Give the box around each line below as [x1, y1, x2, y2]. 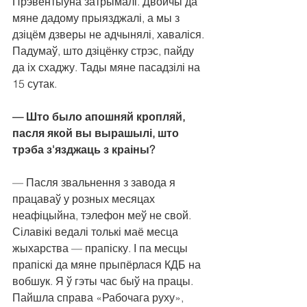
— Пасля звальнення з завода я [12, 175, 178, 190]
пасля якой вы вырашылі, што [12, 126, 182, 140]
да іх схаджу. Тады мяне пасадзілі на [12, 60, 203, 75]
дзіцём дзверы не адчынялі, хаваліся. [12, 27, 207, 42]
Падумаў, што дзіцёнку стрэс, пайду [12, 44, 197, 58]
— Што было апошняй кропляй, [12, 110, 188, 124]
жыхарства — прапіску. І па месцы [12, 241, 191, 256]
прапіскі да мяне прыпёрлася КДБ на [12, 258, 204, 272]
